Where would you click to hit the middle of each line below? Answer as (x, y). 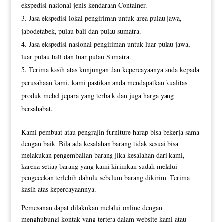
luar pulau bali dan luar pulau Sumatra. (76, 56)
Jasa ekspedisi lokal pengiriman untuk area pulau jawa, (105, 18)
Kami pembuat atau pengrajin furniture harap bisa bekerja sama (110, 132)
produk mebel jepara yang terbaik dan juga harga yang (97, 95)
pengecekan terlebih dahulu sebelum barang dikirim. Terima (105, 177)
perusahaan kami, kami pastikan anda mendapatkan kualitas (104, 82)
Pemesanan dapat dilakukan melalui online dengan (91, 207)
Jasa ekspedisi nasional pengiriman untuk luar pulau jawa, (109, 44)
